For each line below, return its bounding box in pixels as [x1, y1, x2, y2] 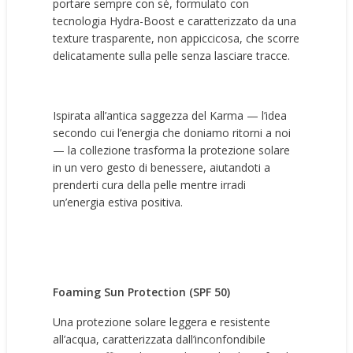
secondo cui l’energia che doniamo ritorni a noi [53, 125, 292, 140]
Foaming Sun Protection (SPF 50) [53, 284, 231, 299]
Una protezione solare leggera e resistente [53, 314, 271, 329]
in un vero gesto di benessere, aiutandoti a [53, 160, 271, 175]
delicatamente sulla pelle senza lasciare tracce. [53, 48, 291, 63]
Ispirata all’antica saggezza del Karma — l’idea [53, 108, 288, 123]
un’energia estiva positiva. [53, 195, 184, 210]
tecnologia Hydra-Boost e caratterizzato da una [53, 13, 297, 28]
